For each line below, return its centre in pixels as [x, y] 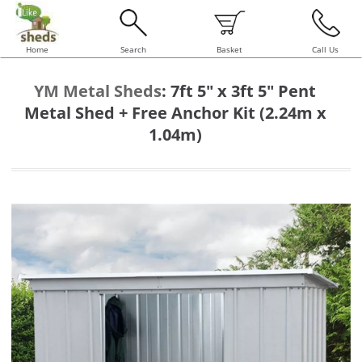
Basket [229, 50]
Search [133, 50]
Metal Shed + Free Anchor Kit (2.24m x [175, 113]
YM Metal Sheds [98, 91]
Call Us [325, 50]
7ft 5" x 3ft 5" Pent [243, 91]
